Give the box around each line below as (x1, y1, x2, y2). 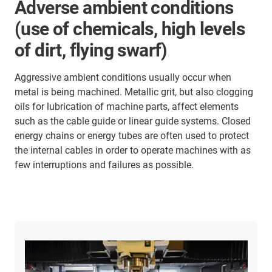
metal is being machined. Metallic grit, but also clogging (15, 86, 253, 98)
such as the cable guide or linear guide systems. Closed (15, 115, 251, 127)
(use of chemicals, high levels (15, 18, 245, 40)
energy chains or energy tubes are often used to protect (15, 130, 249, 142)
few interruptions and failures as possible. (15, 159, 194, 171)
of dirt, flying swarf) (15, 39, 168, 61)
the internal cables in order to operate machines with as (15, 144, 251, 157)
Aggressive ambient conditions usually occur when (15, 72, 231, 84)
